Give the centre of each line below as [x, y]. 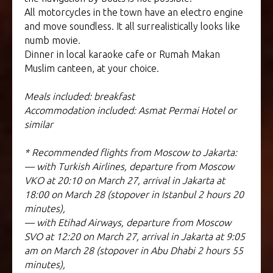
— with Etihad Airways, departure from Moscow [128, 223]
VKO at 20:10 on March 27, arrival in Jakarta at [125, 181]
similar [39, 125]
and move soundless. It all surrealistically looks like [132, 27]
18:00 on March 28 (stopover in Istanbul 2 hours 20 [134, 195]
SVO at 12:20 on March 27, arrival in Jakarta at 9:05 [135, 237]
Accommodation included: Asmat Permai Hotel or [130, 111]
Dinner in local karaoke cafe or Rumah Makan [122, 55]
